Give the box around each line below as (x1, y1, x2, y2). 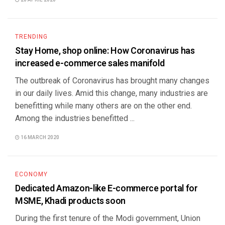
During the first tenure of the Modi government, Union (15, 213, 200, 223)
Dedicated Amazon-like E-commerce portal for (15, 182, 198, 195)
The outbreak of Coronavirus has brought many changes (15, 76, 209, 85)
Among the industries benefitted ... (15, 114, 135, 123)
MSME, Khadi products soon (15, 194, 126, 208)
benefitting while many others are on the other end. (15, 101, 192, 110)
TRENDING (15, 32, 48, 41)
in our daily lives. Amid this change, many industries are (15, 88, 208, 98)
